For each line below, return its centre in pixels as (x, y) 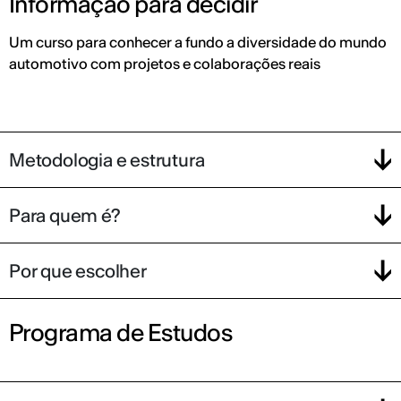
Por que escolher (78, 270)
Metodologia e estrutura (107, 159)
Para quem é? (65, 215)
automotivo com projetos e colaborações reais (165, 64)
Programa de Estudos (121, 333)
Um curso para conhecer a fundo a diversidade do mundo (198, 42)
